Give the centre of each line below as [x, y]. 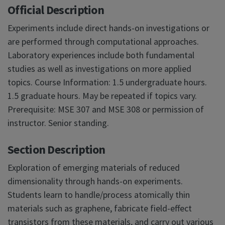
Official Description [56, 10]
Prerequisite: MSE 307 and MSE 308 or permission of [106, 109]
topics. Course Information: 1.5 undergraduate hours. [107, 82]
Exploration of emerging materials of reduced [94, 168]
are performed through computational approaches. [103, 42]
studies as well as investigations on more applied [99, 69]
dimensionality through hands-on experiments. [95, 181]
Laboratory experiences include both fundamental [101, 55]
